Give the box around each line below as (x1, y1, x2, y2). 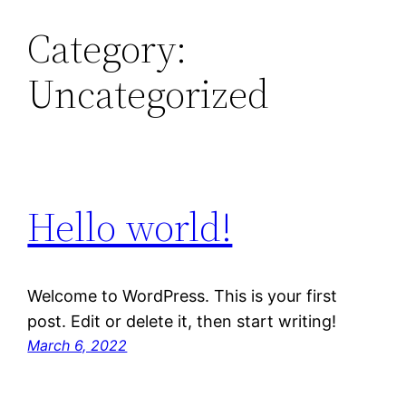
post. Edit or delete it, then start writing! (27, 312, 337, 332)
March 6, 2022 (27, 336, 128, 355)
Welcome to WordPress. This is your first (27, 286, 338, 306)
